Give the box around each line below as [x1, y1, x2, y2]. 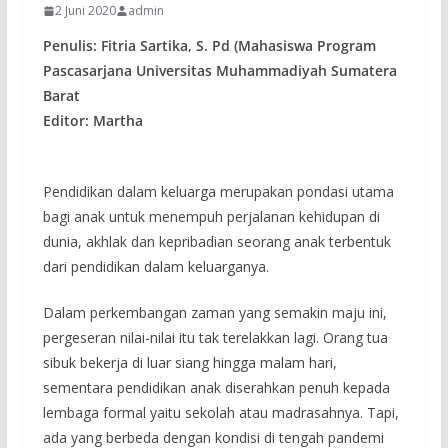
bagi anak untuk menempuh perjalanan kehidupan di [42, 207, 380, 227]
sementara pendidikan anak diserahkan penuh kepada [42, 378, 390, 398]
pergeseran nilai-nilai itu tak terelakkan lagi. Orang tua [42, 328, 388, 348]
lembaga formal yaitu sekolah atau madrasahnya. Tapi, [42, 403, 399, 423]
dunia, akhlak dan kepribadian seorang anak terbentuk [42, 232, 391, 252]
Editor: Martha [42, 111, 143, 131]
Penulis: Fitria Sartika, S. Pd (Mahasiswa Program [42, 36, 376, 56]
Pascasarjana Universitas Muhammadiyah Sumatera [42, 61, 397, 81]
